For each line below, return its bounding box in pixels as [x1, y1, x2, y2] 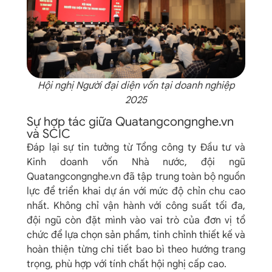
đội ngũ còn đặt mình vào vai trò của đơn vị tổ [27, 214, 245, 227]
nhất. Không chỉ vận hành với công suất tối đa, [27, 200, 245, 212]
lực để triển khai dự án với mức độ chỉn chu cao [27, 185, 245, 198]
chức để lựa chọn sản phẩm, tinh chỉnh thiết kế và [27, 229, 245, 242]
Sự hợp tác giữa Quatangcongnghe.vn [27, 114, 234, 130]
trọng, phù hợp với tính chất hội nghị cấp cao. [27, 258, 226, 271]
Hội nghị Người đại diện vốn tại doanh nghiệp [37, 79, 235, 92]
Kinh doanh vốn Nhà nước [27, 156, 185, 169]
